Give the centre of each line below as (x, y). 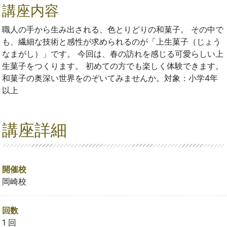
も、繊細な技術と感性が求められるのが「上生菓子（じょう (111, 41)
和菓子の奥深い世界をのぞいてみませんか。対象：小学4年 (110, 78)
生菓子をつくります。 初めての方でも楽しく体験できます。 (113, 66)
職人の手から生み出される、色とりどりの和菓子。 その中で (113, 29)
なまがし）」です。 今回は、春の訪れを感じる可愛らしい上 (113, 53)
